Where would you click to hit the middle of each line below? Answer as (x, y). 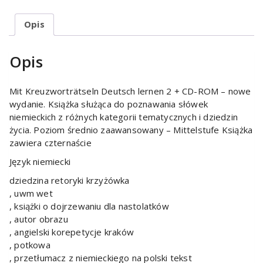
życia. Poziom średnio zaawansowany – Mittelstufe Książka (131, 130)
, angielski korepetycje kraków (72, 232)
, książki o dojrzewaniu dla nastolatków (89, 206)
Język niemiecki (40, 162)
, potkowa (30, 245)
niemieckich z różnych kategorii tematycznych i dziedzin (124, 117)
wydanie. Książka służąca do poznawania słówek (109, 104)
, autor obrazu (39, 219)
